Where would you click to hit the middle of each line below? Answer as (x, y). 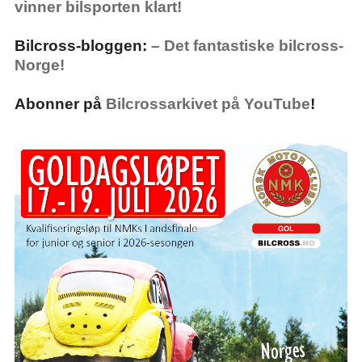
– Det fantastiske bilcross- (247, 46)
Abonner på (60, 104)
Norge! (39, 65)
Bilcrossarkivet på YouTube (208, 104)
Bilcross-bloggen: (82, 46)
